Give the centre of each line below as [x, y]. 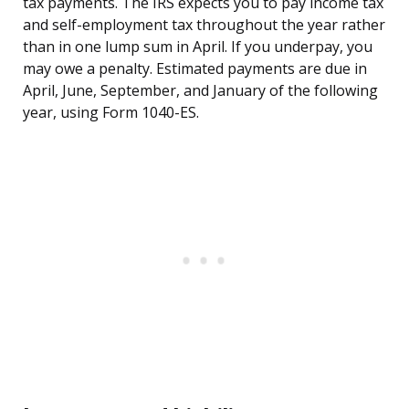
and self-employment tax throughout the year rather [204, 25]
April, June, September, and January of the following [200, 91]
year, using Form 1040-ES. [111, 113]
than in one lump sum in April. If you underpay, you [198, 47]
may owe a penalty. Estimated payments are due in [195, 69]
